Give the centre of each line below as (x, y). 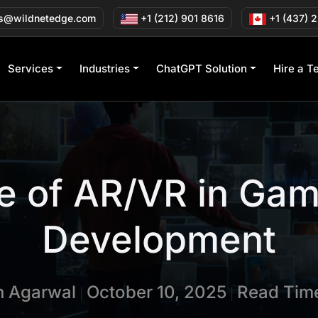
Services (31, 68)
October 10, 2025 (156, 292)
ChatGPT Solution (201, 68)
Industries (104, 68)
